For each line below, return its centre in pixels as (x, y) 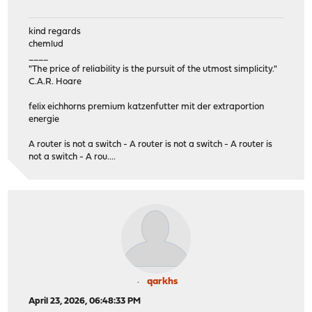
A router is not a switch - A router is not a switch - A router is (151, 145)
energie (44, 120)
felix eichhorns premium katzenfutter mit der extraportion (147, 107)
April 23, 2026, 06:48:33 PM (85, 302)
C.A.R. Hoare (55, 82)
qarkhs (162, 282)
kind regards (55, 32)
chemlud (46, 45)
